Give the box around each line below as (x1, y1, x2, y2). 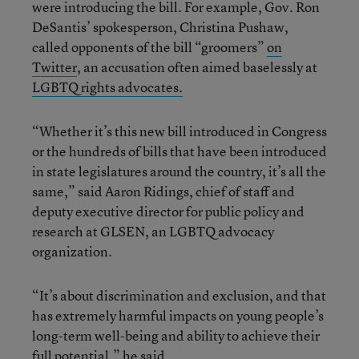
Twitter (32, 57, 77, 76)
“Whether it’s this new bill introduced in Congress (32, 121, 327, 140)
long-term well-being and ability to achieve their (32, 325, 320, 345)
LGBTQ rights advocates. (32, 77, 183, 96)
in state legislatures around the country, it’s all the (32, 161, 326, 180)
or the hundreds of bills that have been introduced (32, 141, 327, 160)
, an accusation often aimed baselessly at (77, 57, 317, 76)
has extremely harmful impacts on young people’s (32, 305, 324, 325)
